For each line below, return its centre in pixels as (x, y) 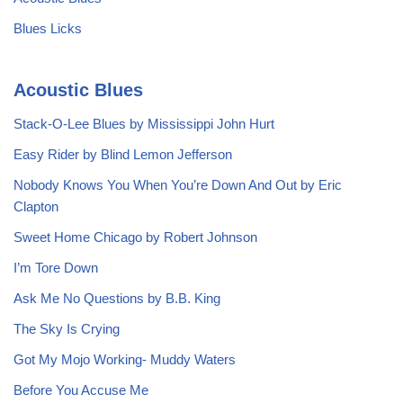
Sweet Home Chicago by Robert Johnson (135, 237)
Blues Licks (48, 29)
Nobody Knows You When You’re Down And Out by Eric (178, 185)
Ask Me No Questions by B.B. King (117, 299)
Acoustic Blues (78, 90)
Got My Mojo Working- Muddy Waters (125, 360)
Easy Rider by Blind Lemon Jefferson (123, 155)
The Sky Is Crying (67, 329)
